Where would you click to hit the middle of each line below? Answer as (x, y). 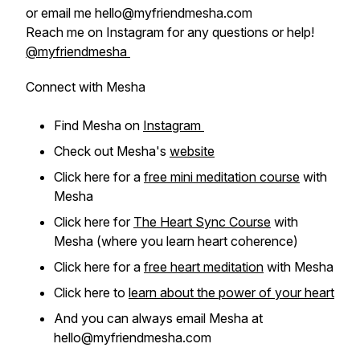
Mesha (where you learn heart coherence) (178, 241)
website (192, 151)
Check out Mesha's (112, 151)
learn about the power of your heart (231, 292)
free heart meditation (204, 267)
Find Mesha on (98, 125)
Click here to (91, 292)
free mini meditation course (222, 177)
